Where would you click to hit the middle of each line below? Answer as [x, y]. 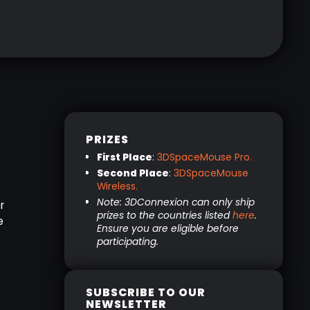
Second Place [133, 173]
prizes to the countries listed [164, 215]
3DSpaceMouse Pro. [204, 157]
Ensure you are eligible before [167, 228]
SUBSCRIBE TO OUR [146, 293]
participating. [127, 241]
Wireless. [117, 186]
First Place [124, 157]
